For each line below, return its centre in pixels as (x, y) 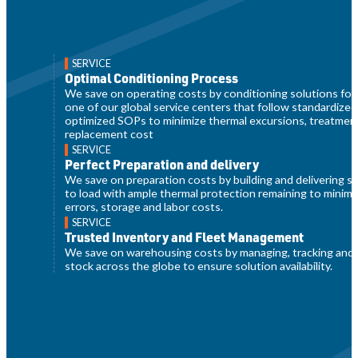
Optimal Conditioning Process (152, 78)
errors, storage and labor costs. (144, 206)
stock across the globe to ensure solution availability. (199, 265)
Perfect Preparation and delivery (162, 164)
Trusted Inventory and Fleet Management (185, 237)
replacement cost (109, 133)
